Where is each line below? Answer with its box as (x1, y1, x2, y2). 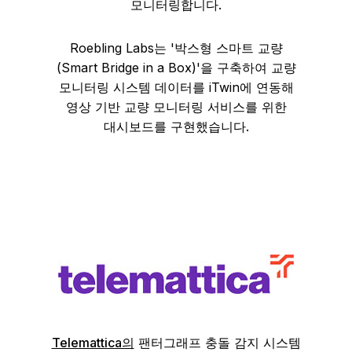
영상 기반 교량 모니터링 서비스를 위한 (65, 99, 287, 115)
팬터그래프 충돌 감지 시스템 (134, 335, 301, 350)
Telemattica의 (51, 335, 134, 350)
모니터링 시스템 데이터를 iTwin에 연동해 (58, 79, 294, 95)
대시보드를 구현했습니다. (103, 119, 249, 134)
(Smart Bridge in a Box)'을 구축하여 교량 (56, 60, 296, 75)
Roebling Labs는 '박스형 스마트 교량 (69, 40, 283, 56)
